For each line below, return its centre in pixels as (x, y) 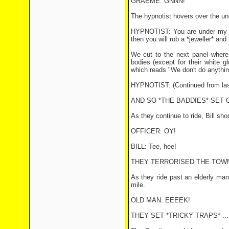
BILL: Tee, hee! (153, 146)
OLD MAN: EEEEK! (160, 200)
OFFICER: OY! (153, 131)
